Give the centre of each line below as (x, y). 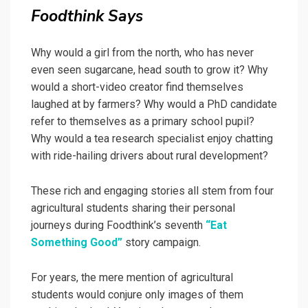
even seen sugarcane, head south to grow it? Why (150, 70)
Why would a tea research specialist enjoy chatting (152, 139)
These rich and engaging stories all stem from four (152, 191)
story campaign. (162, 243)
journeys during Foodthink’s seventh (118, 225)
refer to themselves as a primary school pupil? (143, 122)
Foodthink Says (87, 16)
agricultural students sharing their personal (133, 208)
